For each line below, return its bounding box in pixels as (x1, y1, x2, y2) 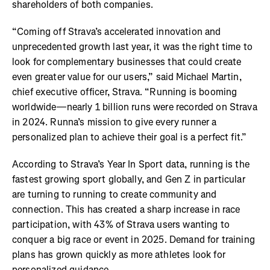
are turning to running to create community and (12, 188, 217, 201)
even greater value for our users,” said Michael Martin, (12, 71, 242, 84)
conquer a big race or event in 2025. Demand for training (12, 233, 255, 246)
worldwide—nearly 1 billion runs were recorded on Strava (12, 101, 257, 114)
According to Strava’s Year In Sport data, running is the (12, 158, 250, 171)
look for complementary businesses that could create (12, 55, 242, 69)
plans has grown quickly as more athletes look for (12, 248, 225, 262)
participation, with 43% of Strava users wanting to (12, 218, 230, 231)
